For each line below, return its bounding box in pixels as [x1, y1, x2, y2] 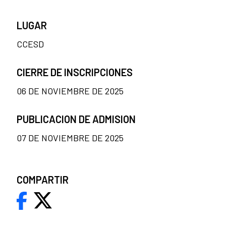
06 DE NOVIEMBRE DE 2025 [17, 85, 124, 96]
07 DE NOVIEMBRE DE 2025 [17, 132, 124, 143]
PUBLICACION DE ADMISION [17, 112, 136, 125]
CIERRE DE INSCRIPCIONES [17, 66, 133, 78]
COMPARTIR [17, 173, 69, 186]
